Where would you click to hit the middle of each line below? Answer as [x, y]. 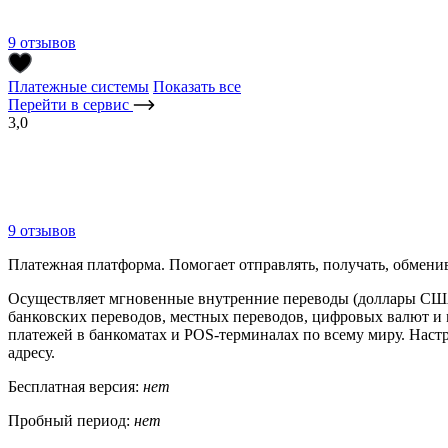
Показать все [197, 86]
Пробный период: [71, 420]
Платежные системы [78, 86]
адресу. [33, 352]
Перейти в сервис [70, 104]
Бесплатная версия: [75, 386]
